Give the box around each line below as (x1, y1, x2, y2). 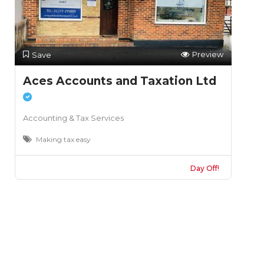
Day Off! (190, 164, 219, 173)
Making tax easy (36, 135, 91, 144)
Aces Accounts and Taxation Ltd (23, 74, 216, 88)
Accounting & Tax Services (23, 113, 124, 123)
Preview (192, 49, 223, 59)
